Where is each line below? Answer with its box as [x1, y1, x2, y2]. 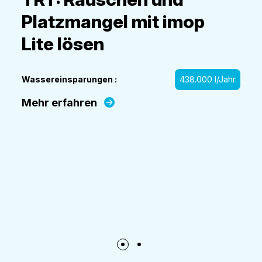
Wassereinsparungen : [22, 74, 118, 84]
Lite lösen [22, 33, 105, 54]
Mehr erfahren [22, 96, 100, 109]
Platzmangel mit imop [22, 11, 205, 32]
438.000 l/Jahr [179, 74, 236, 84]
